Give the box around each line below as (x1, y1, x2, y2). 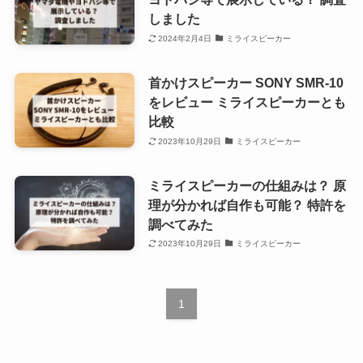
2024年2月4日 (158, 33, 212, 43)
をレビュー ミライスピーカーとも (147, 95, 346, 110)
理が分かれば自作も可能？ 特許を (147, 197, 346, 212)
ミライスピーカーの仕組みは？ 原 (147, 177, 346, 193)
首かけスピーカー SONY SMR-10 (147, 75, 344, 91)
